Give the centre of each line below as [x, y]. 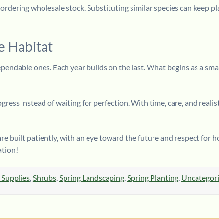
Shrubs [44, 177]
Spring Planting [153, 177]
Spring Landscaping [91, 177]
